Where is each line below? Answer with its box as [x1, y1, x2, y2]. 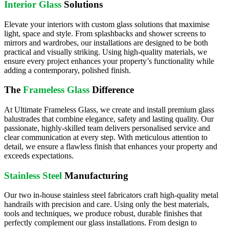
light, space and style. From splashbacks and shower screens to [4, 29, 206, 38]
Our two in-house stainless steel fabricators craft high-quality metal [4, 191, 218, 200]
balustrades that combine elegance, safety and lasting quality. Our [4, 114, 214, 123]
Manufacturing [64, 170, 128, 181]
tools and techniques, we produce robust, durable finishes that [4, 209, 202, 218]
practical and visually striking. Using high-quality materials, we [4, 47, 207, 56]
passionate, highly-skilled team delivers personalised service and [4, 123, 210, 132]
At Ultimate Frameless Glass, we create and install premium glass [4, 105, 214, 114]
